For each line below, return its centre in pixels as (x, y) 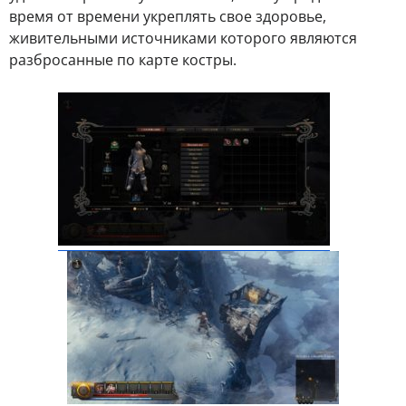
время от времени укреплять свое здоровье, (168, 16)
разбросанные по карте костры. (123, 59)
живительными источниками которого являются (183, 38)
